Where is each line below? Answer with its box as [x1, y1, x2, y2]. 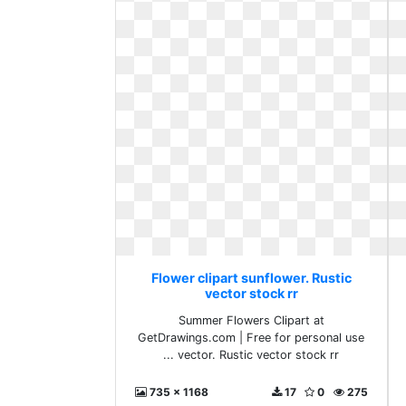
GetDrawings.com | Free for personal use [138, 331, 365, 344]
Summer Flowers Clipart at [178, 314, 324, 327]
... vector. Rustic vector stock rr [163, 348, 340, 362]
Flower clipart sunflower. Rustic [150, 270, 352, 285]
